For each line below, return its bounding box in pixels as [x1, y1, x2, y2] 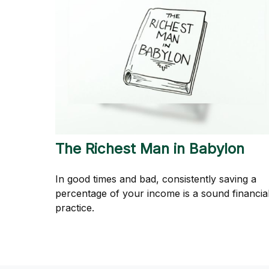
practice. [55, 202, 94, 214]
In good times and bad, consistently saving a [55, 173, 256, 186]
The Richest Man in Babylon [55, 140, 244, 158]
